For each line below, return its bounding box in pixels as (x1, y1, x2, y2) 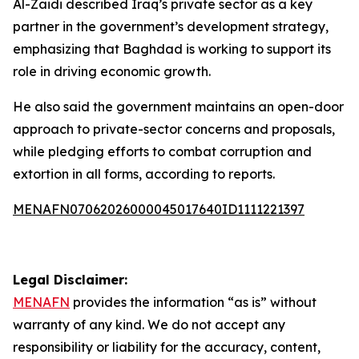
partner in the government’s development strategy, (13, 18, 329, 34)
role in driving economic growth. (13, 63, 211, 79)
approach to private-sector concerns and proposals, (13, 121, 335, 137)
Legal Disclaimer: (13, 272, 127, 288)
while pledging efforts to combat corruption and (13, 143, 312, 159)
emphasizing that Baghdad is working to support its (13, 41, 331, 57)
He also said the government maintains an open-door (13, 99, 344, 115)
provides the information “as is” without (70, 294, 317, 310)
